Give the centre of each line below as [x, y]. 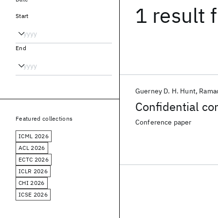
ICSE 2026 [33, 194]
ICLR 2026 [33, 171]
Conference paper [163, 122]
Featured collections [44, 118]
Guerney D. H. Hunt [165, 91]
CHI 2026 [32, 183]
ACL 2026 [32, 148]
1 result [171, 15]
